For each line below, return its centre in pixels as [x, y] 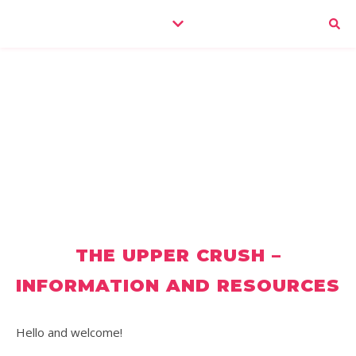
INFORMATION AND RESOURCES [178, 286]
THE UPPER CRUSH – [178, 255]
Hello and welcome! [74, 332]
